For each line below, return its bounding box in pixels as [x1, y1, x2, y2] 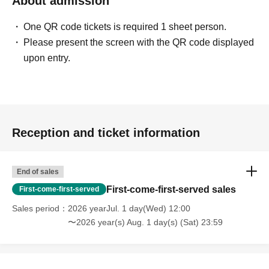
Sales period [12, 203, 59, 213]
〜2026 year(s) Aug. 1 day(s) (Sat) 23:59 [68, 217, 223, 227]
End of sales [17, 167, 59, 176]
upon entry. [23, 52, 71, 63]
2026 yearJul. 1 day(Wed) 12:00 [68, 203, 190, 213]
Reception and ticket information [12, 125, 200, 139]
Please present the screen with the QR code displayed [23, 37, 255, 47]
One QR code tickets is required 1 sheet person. [23, 21, 227, 32]
